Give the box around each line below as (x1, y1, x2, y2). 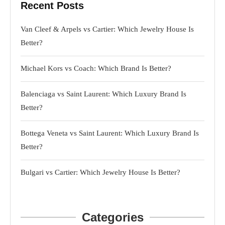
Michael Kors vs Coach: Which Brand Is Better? (21, 64, 171, 72)
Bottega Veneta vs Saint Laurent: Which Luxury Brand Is (21, 129, 199, 137)
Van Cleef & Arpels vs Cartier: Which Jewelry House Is (21, 25, 194, 33)
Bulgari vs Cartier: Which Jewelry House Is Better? (21, 168, 180, 176)
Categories (81, 210, 144, 224)
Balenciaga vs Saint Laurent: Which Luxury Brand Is (21, 89, 186, 98)
